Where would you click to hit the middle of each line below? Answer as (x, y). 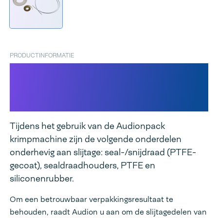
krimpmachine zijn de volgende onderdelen (96, 139)
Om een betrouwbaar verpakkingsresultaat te (91, 200)
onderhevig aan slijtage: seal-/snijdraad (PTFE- (103, 153)
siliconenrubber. (42, 179)
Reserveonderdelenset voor (99, 72)
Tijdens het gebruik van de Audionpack (87, 126)
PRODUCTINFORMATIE (42, 56)
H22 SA (35, 104)
